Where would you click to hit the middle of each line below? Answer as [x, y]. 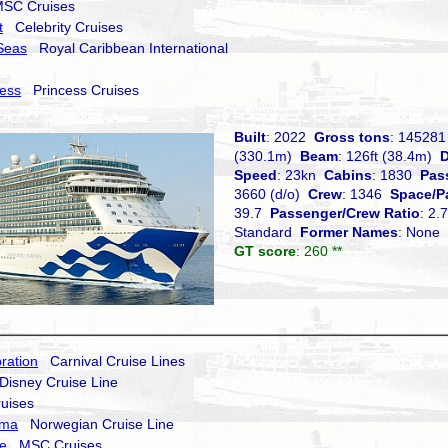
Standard [267, 232]
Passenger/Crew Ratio [345, 213]
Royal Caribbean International [127, 48]
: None [419, 232]
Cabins [348, 175]
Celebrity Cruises [63, 27]
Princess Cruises [80, 90]
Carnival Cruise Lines [111, 361]
